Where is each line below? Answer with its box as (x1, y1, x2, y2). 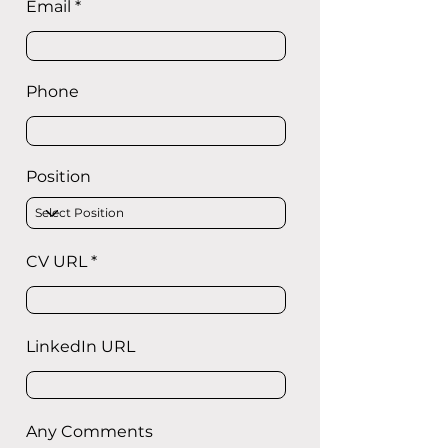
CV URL (26, 252, 87, 271)
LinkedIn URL (26, 337, 135, 356)
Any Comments (26, 422, 153, 441)
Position (26, 167, 91, 186)
